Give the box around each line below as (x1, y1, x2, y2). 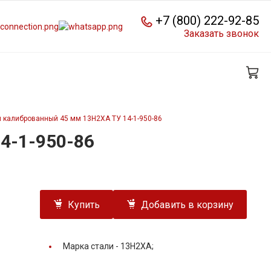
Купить (68, 199, 100, 211)
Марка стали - (63, 241, 120, 252)
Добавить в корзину (141, 199, 233, 211)
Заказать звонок (184, 27, 259, 39)
